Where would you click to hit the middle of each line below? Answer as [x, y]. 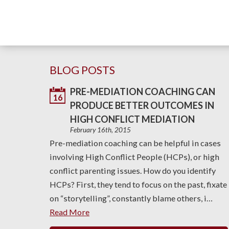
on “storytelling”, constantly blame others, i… [131, 198]
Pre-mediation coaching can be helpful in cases [135, 143]
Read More [70, 212]
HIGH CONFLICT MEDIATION [132, 119]
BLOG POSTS [82, 70]
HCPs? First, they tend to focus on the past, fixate [138, 184]
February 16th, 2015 [100, 130]
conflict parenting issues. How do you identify [133, 170]
